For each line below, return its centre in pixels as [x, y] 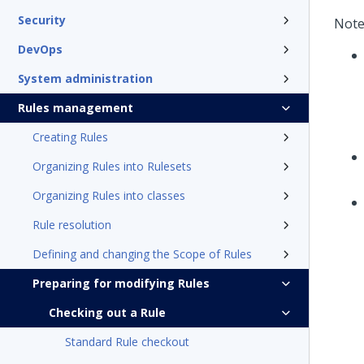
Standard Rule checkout [127, 342]
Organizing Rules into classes [109, 195]
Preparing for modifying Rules [121, 283]
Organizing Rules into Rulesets [112, 166]
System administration [85, 78]
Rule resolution [72, 225]
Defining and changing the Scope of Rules [142, 254]
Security [42, 20]
